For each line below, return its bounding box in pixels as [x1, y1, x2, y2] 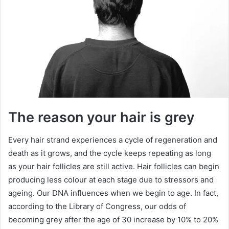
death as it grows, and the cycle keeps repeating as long [8, 148, 211, 158]
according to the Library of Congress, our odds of [8, 201, 186, 212]
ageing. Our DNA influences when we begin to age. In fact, [8, 188, 218, 198]
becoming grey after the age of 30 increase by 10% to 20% [8, 215, 218, 225]
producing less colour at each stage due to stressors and [8, 175, 214, 185]
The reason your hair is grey [8, 108, 195, 126]
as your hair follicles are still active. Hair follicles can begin [8, 162, 219, 172]
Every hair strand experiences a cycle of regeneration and [8, 135, 217, 145]
